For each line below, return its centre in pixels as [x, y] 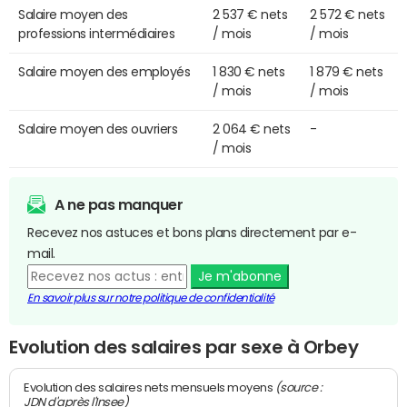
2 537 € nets [250, 14]
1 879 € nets [347, 71]
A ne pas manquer [119, 204]
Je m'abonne [239, 276]
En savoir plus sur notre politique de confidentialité [151, 298]
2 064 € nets [252, 129]
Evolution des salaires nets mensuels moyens [150, 387]
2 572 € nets [347, 14]
